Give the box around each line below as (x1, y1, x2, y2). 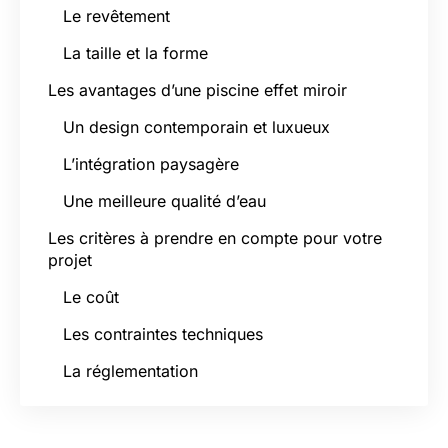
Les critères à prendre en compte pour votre (48, 227, 382, 248)
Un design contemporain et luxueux (63, 116, 330, 137)
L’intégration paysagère (63, 153, 239, 174)
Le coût (63, 286, 119, 307)
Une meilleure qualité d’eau (63, 190, 266, 211)
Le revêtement (63, 5, 170, 26)
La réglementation (63, 360, 198, 381)
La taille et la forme (63, 42, 208, 63)
